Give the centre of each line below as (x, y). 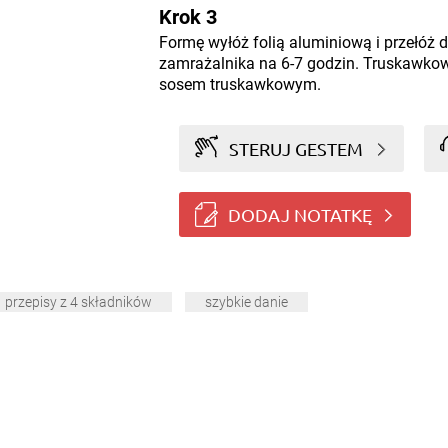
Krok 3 (187, 17)
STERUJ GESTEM (296, 148)
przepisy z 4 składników (78, 302)
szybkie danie (246, 302)
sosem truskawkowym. (239, 84)
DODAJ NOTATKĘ (299, 214)
